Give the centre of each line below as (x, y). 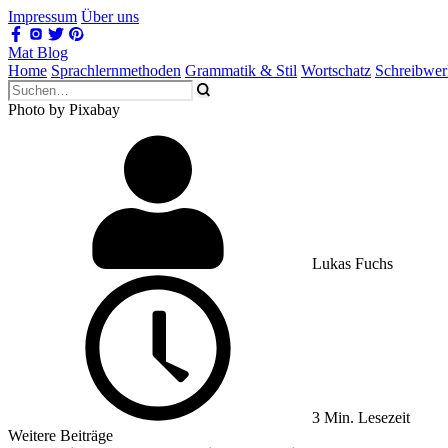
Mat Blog (38, 52)
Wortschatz (336, 70)
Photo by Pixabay (64, 109)
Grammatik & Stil (241, 70)
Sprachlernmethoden (116, 70)
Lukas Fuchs (352, 263)
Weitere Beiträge (60, 435)
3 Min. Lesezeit (359, 417)
